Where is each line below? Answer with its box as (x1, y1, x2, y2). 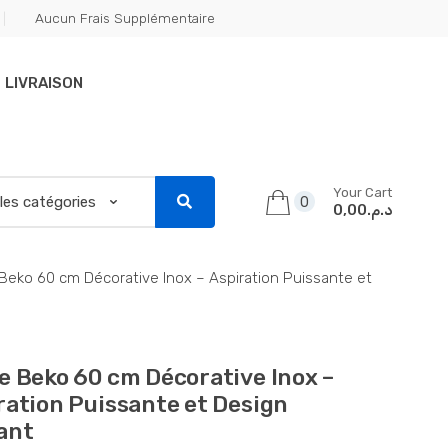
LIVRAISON (5, 74, 83, 92)
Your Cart (332, 184, 392, 200)
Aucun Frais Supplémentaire (35, 10, 216, 26)
